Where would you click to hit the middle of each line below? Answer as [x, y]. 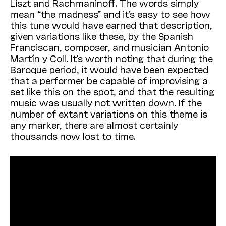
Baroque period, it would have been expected [109, 69]
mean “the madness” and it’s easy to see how [110, 13]
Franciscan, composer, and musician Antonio [109, 47]
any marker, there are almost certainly [94, 124]
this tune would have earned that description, [111, 24]
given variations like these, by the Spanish [102, 36]
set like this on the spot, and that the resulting [112, 91]
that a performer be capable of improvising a [109, 80]
